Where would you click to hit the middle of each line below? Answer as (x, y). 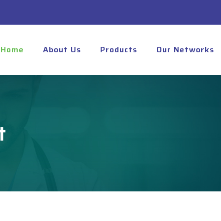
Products (119, 50)
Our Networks (185, 50)
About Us (62, 50)
